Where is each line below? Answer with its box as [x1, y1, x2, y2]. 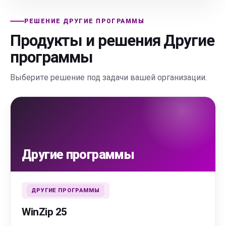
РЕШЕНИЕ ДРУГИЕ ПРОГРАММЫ [24, 18, 145, 25]
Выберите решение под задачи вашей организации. [10, 73, 207, 82]
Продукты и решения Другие [10, 31, 214, 50]
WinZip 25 [22, 206, 67, 218]
